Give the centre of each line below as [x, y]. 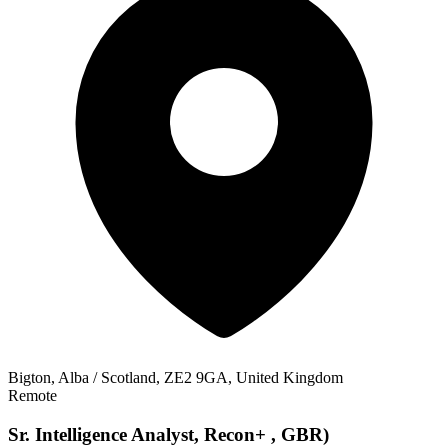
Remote [32, 396]
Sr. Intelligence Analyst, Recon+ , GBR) [168, 434]
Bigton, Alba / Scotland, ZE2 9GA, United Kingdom [175, 378]
